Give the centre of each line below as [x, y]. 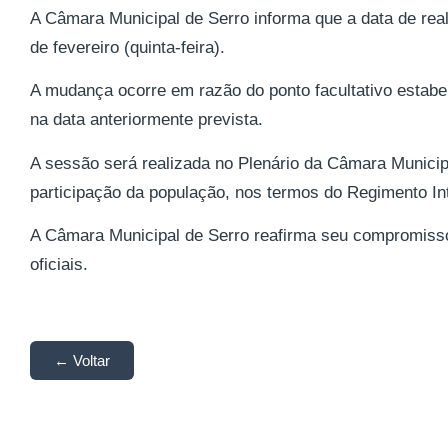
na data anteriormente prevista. [146, 120]
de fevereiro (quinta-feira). [127, 47]
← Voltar [82, 361]
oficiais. [59, 264]
